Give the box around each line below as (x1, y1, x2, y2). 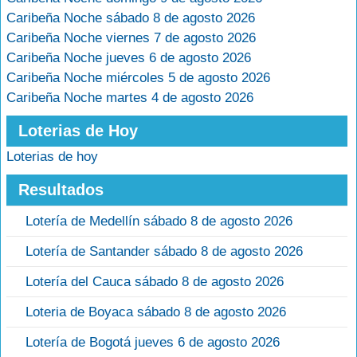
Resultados (18, 181, 104, 198)
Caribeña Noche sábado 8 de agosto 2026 (6, 10, 255, 25)
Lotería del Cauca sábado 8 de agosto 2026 (25, 274, 284, 289)
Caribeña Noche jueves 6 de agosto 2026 (6, 50, 251, 65)
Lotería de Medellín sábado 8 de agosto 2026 (25, 214, 292, 229)
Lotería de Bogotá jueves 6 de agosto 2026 (25, 335, 280, 350)
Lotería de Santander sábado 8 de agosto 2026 (25, 244, 303, 259)
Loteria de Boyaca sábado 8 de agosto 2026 (25, 304, 286, 320)
